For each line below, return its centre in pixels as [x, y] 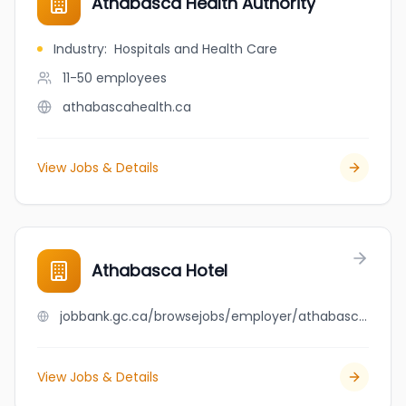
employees [131, 78]
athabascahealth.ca [127, 107]
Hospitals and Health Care [196, 49]
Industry [79, 49]
